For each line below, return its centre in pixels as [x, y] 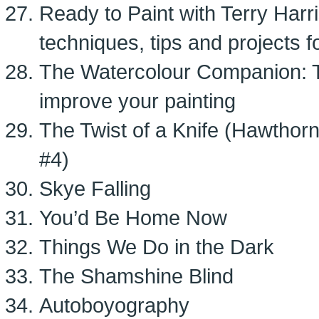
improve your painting [137, 101]
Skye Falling [95, 188]
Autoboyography [114, 305]
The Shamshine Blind [136, 276]
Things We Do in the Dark [157, 247]
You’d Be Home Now [133, 218]
